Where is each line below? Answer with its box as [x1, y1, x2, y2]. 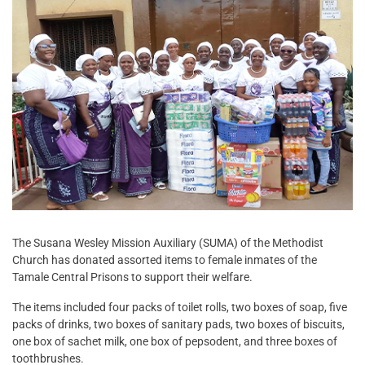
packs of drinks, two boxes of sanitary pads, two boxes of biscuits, [12, 318, 345, 332]
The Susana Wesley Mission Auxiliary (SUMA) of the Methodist [12, 236, 323, 250]
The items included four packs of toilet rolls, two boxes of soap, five [12, 301, 347, 314]
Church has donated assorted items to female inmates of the [12, 253, 317, 267]
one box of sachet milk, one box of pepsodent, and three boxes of [12, 335, 337, 349]
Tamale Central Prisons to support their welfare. [12, 270, 253, 284]
